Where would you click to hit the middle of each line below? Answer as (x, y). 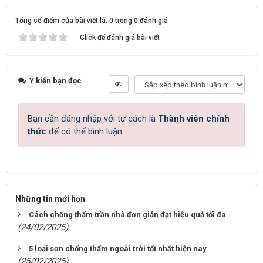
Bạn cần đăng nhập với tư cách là (93, 119)
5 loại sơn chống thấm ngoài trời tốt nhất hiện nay (118, 249)
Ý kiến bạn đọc (55, 81)
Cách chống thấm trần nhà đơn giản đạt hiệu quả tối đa (127, 215)
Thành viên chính (194, 119)
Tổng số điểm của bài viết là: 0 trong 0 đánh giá (92, 21)
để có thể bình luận (84, 131)
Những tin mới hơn (50, 199)
